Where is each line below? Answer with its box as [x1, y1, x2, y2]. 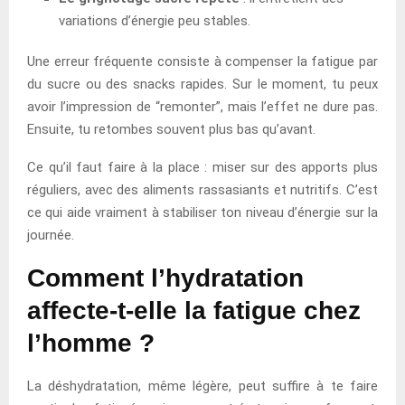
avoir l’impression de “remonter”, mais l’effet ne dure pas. [27, 98, 378, 115]
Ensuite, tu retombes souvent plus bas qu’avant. [27, 120, 316, 137]
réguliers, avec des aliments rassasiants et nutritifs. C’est [27, 181, 378, 198]
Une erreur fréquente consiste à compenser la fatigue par [27, 52, 378, 70]
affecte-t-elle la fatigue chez [27, 296, 361, 325]
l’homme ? [27, 328, 155, 357]
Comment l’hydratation [27, 263, 304, 292]
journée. [27, 226, 74, 243]
